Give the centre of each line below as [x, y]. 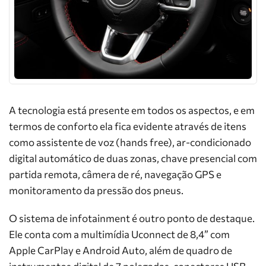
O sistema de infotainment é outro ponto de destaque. [132, 218]
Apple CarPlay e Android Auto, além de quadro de [121, 250]
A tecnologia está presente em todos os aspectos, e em [132, 110]
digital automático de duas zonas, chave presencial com [133, 158]
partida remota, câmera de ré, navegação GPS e [115, 174]
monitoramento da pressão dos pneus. [96, 190]
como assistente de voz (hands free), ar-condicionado [130, 142]
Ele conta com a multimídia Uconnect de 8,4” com [119, 234]
